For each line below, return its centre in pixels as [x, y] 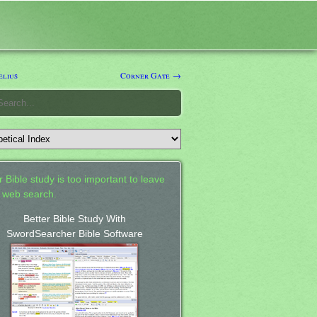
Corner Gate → [151, 75]
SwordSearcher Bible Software [74, 234]
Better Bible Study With [74, 219]
